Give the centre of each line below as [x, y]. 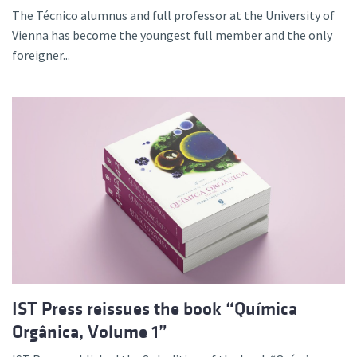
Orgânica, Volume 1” [90, 332]
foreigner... [41, 55]
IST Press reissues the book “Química [155, 309]
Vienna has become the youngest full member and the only [172, 35]
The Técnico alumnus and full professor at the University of [173, 16]
